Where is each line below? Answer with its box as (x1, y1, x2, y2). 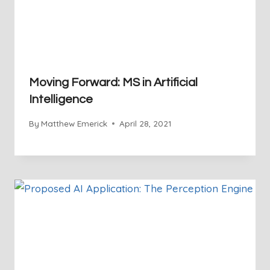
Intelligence (29, 93, 93, 106)
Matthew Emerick (41, 118, 108, 128)
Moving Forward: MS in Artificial (29, 77, 198, 89)
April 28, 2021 (119, 118, 172, 128)
